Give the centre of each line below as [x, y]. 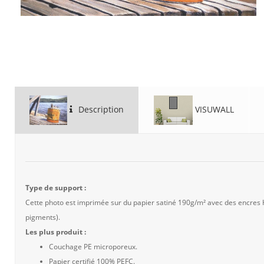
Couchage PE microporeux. [93, 247]
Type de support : [56, 188]
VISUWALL [213, 109]
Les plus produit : [56, 232]
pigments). [43, 217]
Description [100, 109]
